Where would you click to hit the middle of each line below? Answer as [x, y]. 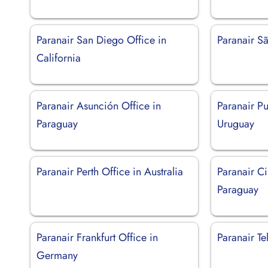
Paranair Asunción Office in [99, 106]
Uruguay [236, 124]
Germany [57, 255]
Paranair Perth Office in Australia [110, 171]
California [59, 58]
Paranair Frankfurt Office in [97, 237]
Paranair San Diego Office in [101, 40]
